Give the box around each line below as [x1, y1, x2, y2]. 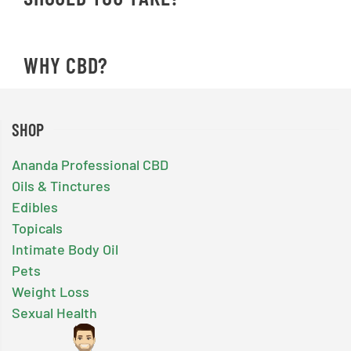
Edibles [12, 198, 58, 216]
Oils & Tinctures [12, 177, 110, 195]
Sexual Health [12, 304, 97, 322]
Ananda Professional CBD [12, 156, 168, 174]
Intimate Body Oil [12, 241, 118, 259]
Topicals [12, 219, 63, 237]
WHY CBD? [24, 52, 108, 79]
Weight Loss [12, 283, 89, 301]
